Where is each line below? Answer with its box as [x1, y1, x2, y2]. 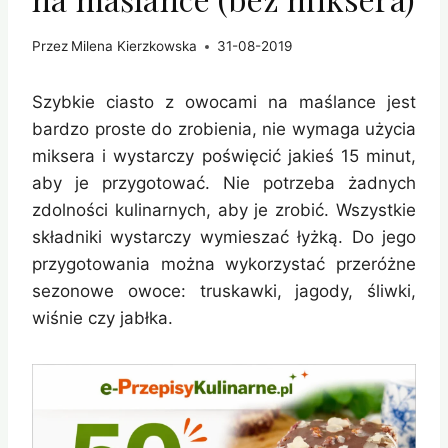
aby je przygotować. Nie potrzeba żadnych [32, 173, 416, 194]
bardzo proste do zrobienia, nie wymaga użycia [32, 119, 416, 140]
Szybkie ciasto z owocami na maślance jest [32, 92, 416, 113]
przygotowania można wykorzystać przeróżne [32, 254, 416, 275]
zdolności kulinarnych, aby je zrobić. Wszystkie [32, 200, 416, 221]
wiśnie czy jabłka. [32, 308, 173, 329]
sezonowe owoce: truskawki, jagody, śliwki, [32, 281, 416, 302]
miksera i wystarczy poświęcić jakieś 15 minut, [32, 146, 416, 167]
